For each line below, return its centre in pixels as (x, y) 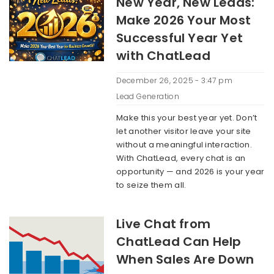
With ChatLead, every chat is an (181, 158)
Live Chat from (163, 224)
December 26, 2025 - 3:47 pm (174, 80)
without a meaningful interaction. (184, 145)
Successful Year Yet (180, 38)
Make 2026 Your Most (183, 20)
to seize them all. (151, 185)
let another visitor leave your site (184, 131)
